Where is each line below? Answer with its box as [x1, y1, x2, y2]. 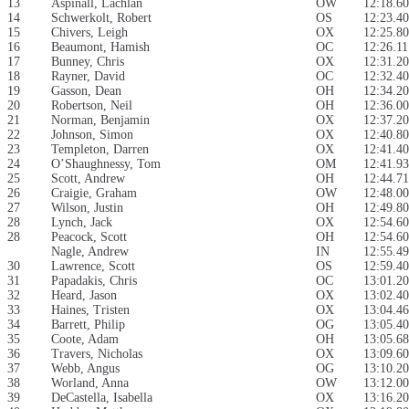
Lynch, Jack [51, 215, 112, 230]
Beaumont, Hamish [51, 40, 150, 55]
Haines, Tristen [51, 303, 130, 318]
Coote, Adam [51, 332, 119, 347]
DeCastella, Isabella [51, 391, 152, 405]
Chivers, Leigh [51, 26, 128, 40]
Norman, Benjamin [51, 113, 150, 128]
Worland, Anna [51, 376, 129, 391]
